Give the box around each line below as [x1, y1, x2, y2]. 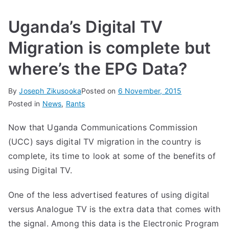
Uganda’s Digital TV [8, 17, 163, 37]
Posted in [8, 99, 42, 108]
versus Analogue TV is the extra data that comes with [8, 204, 221, 214]
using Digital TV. [8, 165, 72, 175]
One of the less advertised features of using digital [8, 190, 210, 200]
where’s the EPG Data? [8, 59, 188, 79]
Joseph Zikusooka [19, 86, 82, 95]
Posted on [81, 86, 118, 95]
